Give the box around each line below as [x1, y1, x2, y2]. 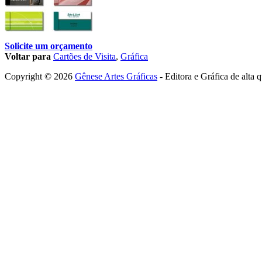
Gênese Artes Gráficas [75, 71, 157, 81]
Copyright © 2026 [5, 71, 75, 81]
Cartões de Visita [53, 51, 116, 61]
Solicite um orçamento [5, 40, 92, 51]
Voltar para [5, 51, 53, 61]
